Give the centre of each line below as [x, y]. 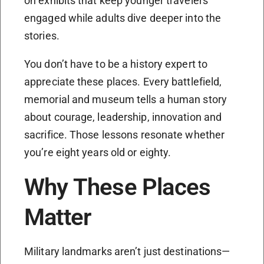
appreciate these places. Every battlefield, [123, 82]
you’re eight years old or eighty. [98, 153]
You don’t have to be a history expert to [116, 64]
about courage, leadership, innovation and [123, 117]
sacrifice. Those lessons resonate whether [125, 135]
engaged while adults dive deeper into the [123, 18]
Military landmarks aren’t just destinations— [127, 252]
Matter [58, 217]
